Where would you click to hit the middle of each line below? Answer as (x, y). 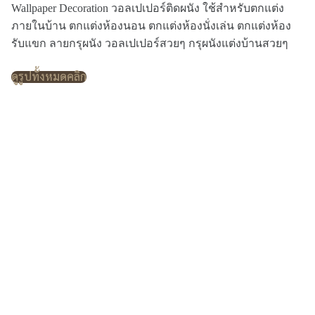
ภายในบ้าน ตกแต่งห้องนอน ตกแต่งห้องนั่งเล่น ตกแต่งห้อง (151, 26)
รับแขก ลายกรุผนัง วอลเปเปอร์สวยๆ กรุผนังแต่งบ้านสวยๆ (150, 43)
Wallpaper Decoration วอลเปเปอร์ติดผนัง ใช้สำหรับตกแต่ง (148, 8)
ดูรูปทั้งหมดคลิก (49, 76)
